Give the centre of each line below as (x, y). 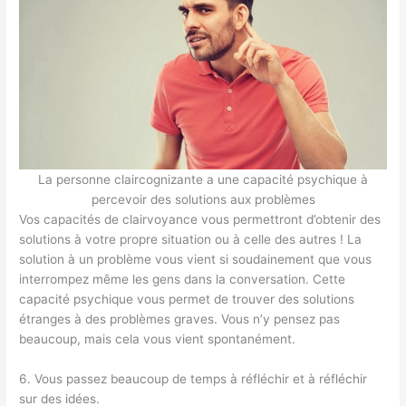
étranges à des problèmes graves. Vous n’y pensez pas (180, 319)
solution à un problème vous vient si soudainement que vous (196, 260)
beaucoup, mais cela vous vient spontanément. (158, 339)
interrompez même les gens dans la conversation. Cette (183, 280)
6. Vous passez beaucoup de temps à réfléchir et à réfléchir (193, 378)
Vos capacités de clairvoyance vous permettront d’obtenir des (200, 220)
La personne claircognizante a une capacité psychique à (203, 180)
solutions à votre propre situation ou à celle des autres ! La (191, 240)
